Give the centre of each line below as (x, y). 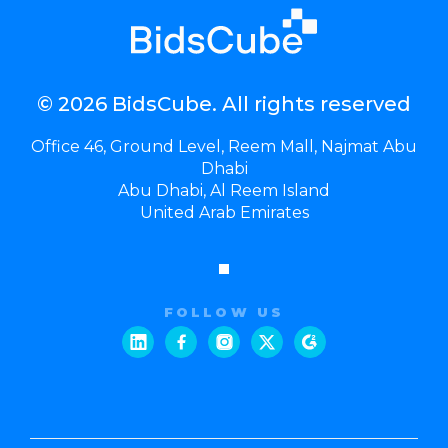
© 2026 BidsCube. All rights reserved (224, 103)
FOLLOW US (224, 311)
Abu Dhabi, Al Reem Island (224, 190)
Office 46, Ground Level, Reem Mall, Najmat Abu (224, 146)
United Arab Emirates (224, 212)
